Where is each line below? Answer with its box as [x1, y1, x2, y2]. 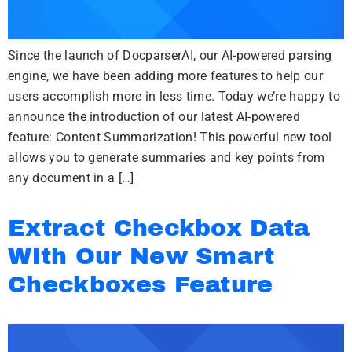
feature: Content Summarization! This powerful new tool [8, 130, 332, 145]
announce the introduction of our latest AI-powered [8, 109, 301, 124]
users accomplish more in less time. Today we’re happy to [8, 89, 340, 104]
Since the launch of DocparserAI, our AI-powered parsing [8, 48, 332, 63]
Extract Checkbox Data [8, 215, 310, 240]
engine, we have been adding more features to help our [8, 68, 323, 83]
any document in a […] [8, 170, 134, 185]
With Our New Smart [8, 244, 275, 269]
